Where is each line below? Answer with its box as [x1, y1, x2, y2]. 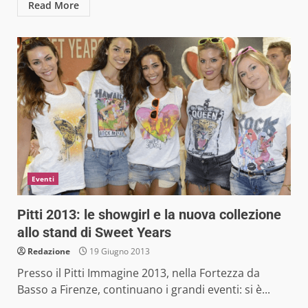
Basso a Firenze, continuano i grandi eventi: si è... [17, 281, 270, 297]
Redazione [27, 245, 70, 257]
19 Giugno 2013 [87, 245, 150, 257]
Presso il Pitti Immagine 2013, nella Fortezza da [17, 265, 260, 280]
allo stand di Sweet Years [17, 223, 171, 241]
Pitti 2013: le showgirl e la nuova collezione [17, 206, 281, 223]
